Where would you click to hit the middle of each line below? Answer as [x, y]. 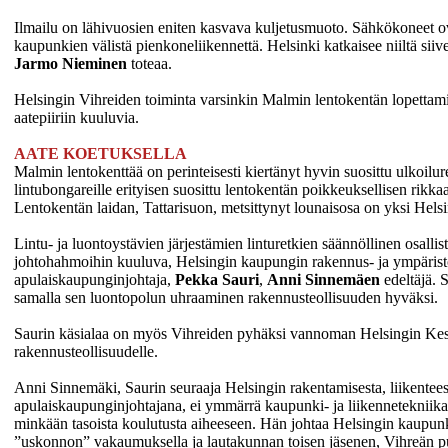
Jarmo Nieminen [72, 63]
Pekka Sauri [217, 279]
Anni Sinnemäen [323, 279]
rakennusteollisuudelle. [86, 351]
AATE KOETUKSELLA [100, 153]
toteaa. [151, 63]
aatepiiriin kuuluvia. [76, 117]
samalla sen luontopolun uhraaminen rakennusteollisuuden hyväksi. [226, 297]
